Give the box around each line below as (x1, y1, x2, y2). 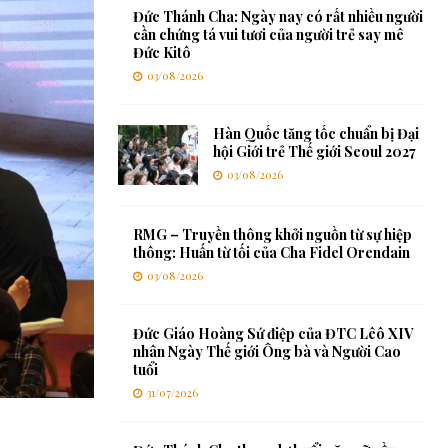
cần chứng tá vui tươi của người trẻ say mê (132, 25, 404, 45)
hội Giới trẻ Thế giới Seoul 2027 (212, 142, 416, 162)
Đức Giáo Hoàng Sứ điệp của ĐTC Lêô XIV (132, 324, 413, 344)
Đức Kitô (132, 43, 191, 63)
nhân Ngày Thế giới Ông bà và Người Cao (132, 342, 401, 362)
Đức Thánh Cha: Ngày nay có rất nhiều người (132, 7, 423, 27)
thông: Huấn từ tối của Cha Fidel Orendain (132, 243, 410, 263)
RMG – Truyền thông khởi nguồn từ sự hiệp (132, 225, 412, 245)
